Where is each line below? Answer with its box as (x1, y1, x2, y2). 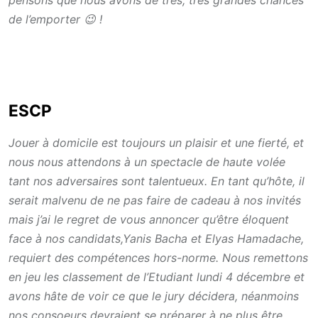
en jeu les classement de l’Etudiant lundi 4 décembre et (9, 269, 305, 284)
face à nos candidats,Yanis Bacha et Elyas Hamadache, (9, 231, 304, 246)
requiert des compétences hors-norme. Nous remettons (9, 250, 308, 265)
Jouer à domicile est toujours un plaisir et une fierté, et (9, 135, 304, 150)
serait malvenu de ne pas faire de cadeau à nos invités (9, 192, 301, 207)
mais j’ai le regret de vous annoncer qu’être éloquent (9, 212, 289, 226)
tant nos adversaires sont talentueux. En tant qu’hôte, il (9, 173, 305, 188)
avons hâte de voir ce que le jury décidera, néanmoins (9, 288, 299, 303)
